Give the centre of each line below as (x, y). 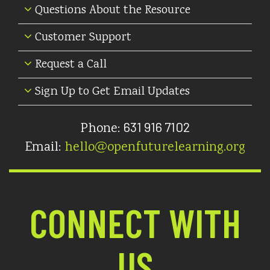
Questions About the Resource (111, 11)
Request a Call (69, 65)
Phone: (102, 129)
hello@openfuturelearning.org (155, 148)
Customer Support (82, 38)
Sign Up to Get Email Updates (111, 92)
